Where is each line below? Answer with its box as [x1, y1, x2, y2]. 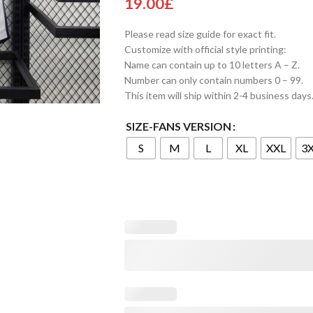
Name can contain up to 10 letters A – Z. [124, 59, 300, 71]
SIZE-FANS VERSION [125, 119, 231, 133]
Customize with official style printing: [124, 43, 286, 55]
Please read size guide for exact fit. [124, 28, 276, 40]
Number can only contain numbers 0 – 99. [124, 74, 303, 86]
